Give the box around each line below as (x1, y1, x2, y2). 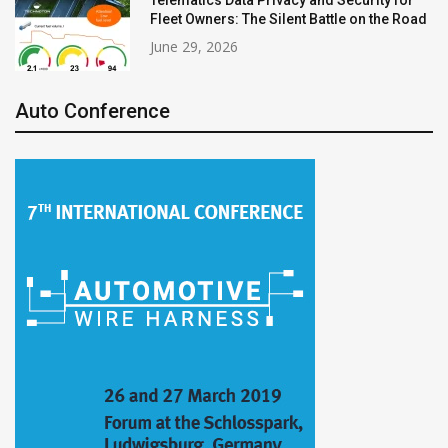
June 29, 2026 (150, 36, 238, 56)
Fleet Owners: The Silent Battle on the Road (150, 10, 427, 27)
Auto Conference (15, 98, 170, 123)
